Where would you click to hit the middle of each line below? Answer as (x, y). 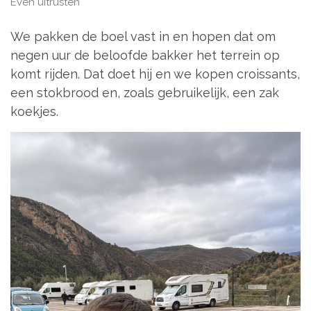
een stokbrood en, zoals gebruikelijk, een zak (145, 93)
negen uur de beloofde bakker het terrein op (145, 56)
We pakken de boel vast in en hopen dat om (143, 37)
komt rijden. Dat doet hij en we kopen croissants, (155, 74)
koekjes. (34, 112)
